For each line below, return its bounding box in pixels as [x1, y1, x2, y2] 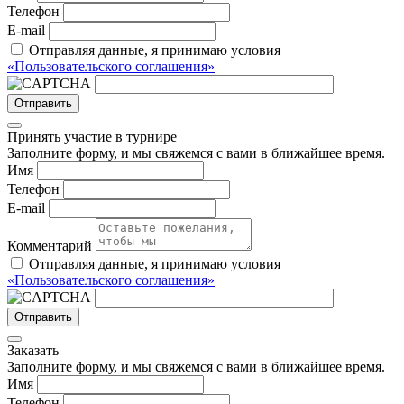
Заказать [7, 343, 59, 359]
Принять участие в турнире [7, 129, 177, 145]
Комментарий [7, 238, 92, 254]
